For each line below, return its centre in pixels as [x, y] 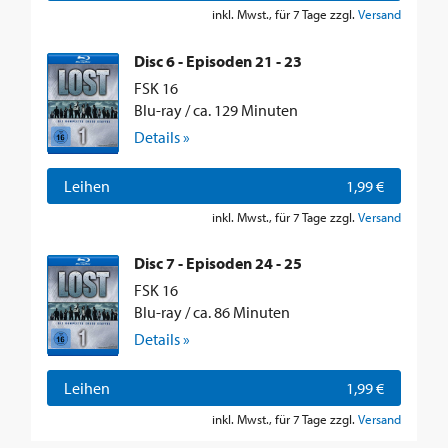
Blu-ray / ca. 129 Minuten [216, 109]
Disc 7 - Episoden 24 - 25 [218, 263]
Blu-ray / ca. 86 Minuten [212, 311]
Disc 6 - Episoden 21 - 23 [218, 60]
